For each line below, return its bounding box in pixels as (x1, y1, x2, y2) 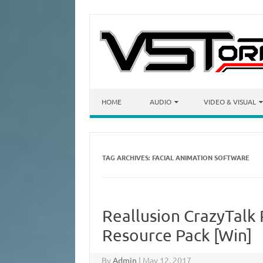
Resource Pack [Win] (102, 225, 252, 245)
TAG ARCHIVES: (102, 153, 152, 162)
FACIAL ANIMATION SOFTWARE (151, 153, 249, 162)
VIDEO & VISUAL (204, 97, 256, 106)
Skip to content (90, 87, 147, 98)
